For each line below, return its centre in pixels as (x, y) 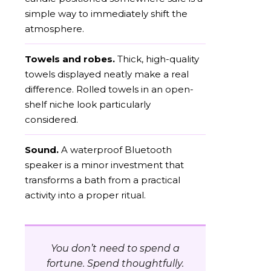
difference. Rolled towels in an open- (109, 89)
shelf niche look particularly (88, 104)
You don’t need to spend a (115, 248)
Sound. (42, 149)
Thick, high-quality (157, 59)
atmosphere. (54, 28)
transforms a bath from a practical (103, 180)
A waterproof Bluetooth (115, 149)
